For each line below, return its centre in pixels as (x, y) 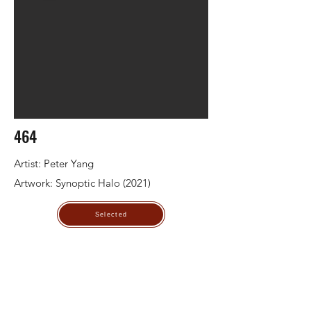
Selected (111, 215)
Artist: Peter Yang (54, 163)
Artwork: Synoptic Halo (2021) (82, 183)
